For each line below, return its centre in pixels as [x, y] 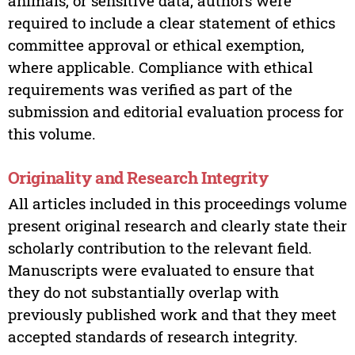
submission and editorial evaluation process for [176, 111]
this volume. [52, 133]
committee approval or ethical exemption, [156, 44]
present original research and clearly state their [177, 226]
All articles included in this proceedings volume [177, 204]
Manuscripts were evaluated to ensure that [161, 270]
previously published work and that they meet [172, 315]
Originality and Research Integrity [138, 178]
